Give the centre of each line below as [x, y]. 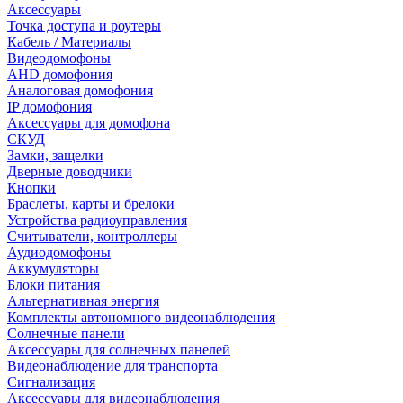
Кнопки [31, 188]
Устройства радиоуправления [97, 220]
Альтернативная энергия [83, 301]
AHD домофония [60, 74]
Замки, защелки [55, 155]
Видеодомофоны [59, 58]
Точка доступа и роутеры [84, 26]
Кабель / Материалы [69, 42]
